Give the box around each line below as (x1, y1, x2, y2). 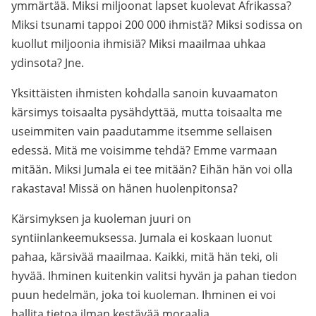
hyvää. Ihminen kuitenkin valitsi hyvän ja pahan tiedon (11, 268, 297, 284)
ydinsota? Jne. (11, 55, 84, 71)
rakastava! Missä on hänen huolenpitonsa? (11, 181, 238, 196)
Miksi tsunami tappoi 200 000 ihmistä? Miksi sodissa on (11, 17, 303, 32)
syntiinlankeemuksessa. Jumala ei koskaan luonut (11, 230, 272, 245)
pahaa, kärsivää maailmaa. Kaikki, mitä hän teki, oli (11, 249, 278, 265)
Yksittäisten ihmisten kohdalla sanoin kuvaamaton (11, 85, 278, 101)
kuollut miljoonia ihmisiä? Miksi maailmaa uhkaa (11, 36, 266, 51)
